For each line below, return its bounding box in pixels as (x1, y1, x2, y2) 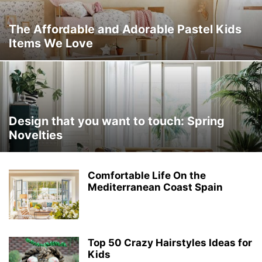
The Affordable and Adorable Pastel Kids (9, 22, 242, 36)
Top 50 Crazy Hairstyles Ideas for (88, 237, 252, 249)
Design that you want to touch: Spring (9, 114, 225, 128)
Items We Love (9, 36, 93, 50)
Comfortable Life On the (88, 170, 206, 181)
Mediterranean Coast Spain (88, 181, 223, 193)
